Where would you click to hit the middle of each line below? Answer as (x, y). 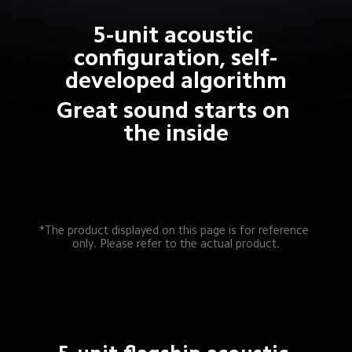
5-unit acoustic (176, 34)
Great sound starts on (176, 110)
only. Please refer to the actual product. (176, 244)
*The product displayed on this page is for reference (176, 230)
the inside (176, 132)
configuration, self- (176, 57)
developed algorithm (176, 80)
